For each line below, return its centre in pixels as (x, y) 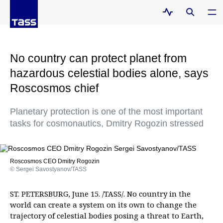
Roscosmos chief (54, 88)
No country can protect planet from (98, 58)
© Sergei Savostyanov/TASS (48, 169)
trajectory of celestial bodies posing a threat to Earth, (107, 216)
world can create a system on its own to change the (103, 205)
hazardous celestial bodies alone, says (109, 73)
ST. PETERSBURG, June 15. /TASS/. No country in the (100, 194)
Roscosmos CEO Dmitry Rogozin (55, 161)
